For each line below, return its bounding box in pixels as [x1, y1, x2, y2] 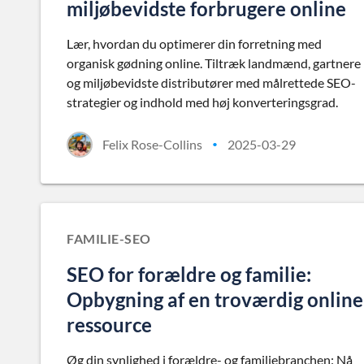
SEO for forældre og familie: [67, 262, 311, 286]
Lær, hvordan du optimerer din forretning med [67, 36, 322, 51]
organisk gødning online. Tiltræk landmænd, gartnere [67, 55, 361, 71]
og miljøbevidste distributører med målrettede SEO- [67, 75, 356, 90]
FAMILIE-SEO [67, 231, 151, 246]
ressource [67, 313, 152, 336]
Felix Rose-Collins [102, 136, 202, 152]
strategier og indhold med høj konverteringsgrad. [67, 94, 338, 110]
